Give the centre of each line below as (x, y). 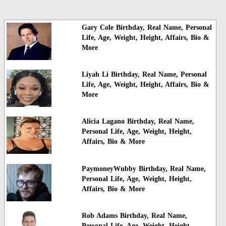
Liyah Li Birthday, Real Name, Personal (144, 74)
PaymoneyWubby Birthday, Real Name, (144, 168)
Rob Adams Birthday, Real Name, (134, 216)
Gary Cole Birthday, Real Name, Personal (147, 27)
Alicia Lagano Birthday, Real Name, (138, 122)
